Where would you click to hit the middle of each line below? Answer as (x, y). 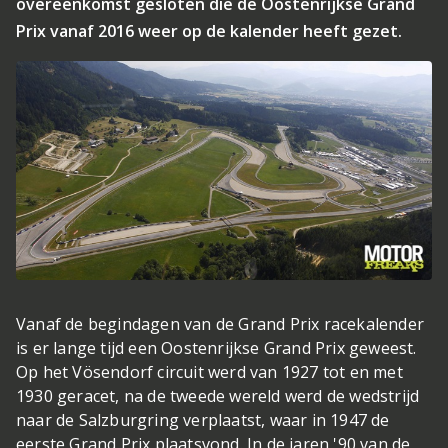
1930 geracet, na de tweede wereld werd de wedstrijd (218, 395)
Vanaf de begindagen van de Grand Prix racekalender (220, 323)
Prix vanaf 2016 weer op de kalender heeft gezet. (209, 31)
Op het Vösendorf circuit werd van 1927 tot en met (209, 371)
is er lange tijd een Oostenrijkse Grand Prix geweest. (216, 347)
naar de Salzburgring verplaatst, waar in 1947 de (203, 419)
